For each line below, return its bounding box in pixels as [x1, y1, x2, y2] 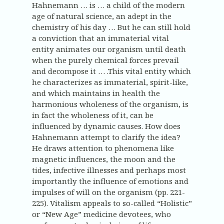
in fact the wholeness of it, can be [32, 110, 153, 120]
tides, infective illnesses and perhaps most [32, 165, 186, 175]
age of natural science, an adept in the [32, 11, 171, 21]
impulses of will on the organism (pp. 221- [32, 187, 185, 197]
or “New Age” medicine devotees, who [32, 209, 171, 219]
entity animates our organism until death [32, 44, 186, 54]
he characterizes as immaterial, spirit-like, [32, 77, 188, 87]
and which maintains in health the [32, 88, 160, 98]
